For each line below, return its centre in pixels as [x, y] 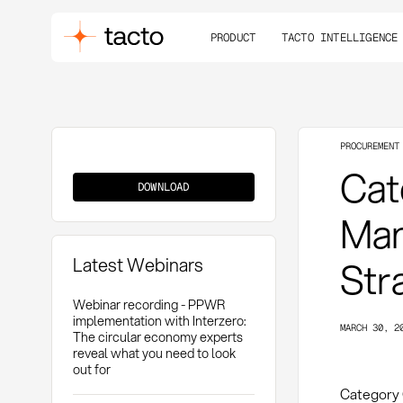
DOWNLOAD [164, 186]
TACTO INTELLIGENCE [340, 37]
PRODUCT [233, 37]
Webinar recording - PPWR [148, 304]
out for [91, 369]
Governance [100, 177]
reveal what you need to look [154, 353]
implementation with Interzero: [159, 320]
